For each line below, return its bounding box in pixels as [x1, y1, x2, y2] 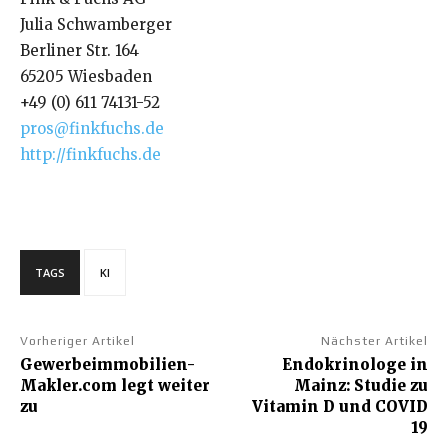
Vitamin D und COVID [251, 397, 428, 417]
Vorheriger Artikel [20, 334, 135, 349]
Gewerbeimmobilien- [20, 355, 195, 375]
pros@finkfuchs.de [20, 119, 164, 139]
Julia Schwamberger [20, 15, 172, 35]
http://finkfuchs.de [20, 145, 161, 165]
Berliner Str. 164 [20, 41, 139, 61]
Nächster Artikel [320, 334, 428, 349]
